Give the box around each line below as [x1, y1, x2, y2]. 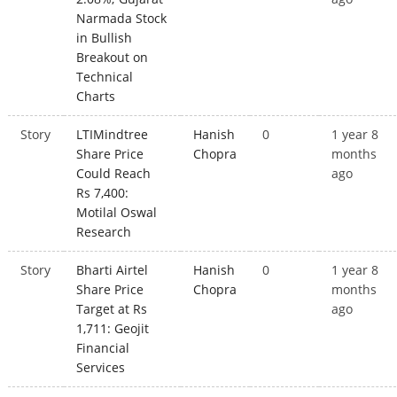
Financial [76, 339, 130, 357]
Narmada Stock [76, 10, 167, 27]
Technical [76, 68, 134, 86]
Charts [76, 88, 116, 105]
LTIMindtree [76, 126, 149, 144]
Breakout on [76, 49, 149, 66]
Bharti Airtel [76, 261, 149, 279]
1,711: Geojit [76, 320, 150, 338]
